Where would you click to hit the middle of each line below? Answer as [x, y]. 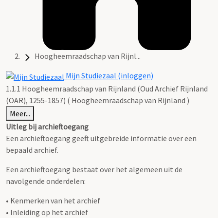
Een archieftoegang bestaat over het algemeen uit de [94, 169]
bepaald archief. [32, 150]
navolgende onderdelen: [46, 181]
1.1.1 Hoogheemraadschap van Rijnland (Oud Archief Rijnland [107, 88]
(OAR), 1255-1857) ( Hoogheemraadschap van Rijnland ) [98, 100]
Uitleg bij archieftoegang [47, 126]
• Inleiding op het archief [47, 212]
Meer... [20, 113]
